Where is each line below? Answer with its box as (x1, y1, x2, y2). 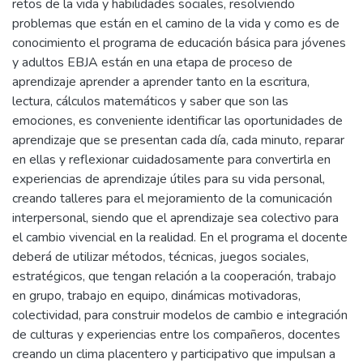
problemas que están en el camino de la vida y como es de (12, 15, 340, 32)
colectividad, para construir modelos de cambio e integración (12, 306, 348, 324)
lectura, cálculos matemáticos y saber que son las (12, 92, 288, 110)
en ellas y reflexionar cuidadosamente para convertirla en (12, 151, 331, 169)
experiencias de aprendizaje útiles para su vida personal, (12, 170, 325, 188)
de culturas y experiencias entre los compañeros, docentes (12, 326, 340, 344)
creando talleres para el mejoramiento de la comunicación (12, 190, 332, 207)
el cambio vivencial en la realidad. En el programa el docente (12, 228, 348, 246)
